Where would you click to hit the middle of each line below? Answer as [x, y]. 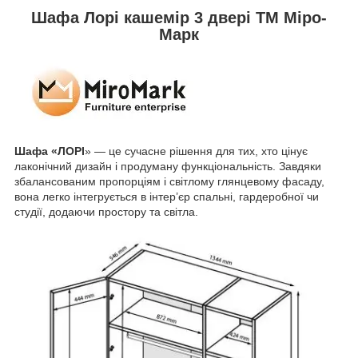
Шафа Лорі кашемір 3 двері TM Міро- [179, 17]
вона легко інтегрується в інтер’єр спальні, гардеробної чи [167, 197]
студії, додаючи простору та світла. [106, 212]
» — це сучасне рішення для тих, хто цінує [196, 151]
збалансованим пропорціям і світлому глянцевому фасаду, [169, 182]
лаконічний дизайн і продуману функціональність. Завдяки [168, 167]
